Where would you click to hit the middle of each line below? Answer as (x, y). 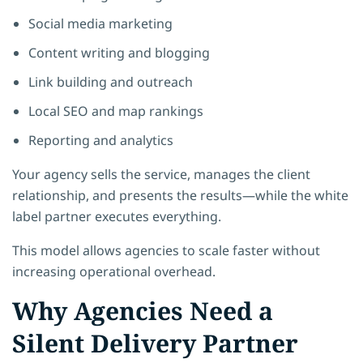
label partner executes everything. (117, 216)
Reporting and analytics (101, 140)
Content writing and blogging (119, 52)
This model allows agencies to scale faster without (166, 250)
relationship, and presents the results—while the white (180, 195)
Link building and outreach (111, 81)
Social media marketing (100, 23)
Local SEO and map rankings (116, 111)
